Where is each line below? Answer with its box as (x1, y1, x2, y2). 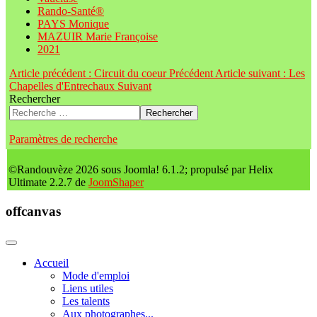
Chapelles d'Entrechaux (9, 80, 117, 93)
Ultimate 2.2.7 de (8, 176, 88, 189)
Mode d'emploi (62, 269, 129, 282)
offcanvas (6, 203, 61, 219)
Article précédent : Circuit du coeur (9, 67, 169, 80)
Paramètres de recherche (9, 133, 117, 146)
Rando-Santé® (38, 5, 104, 18)
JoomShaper (88, 176, 144, 189)
